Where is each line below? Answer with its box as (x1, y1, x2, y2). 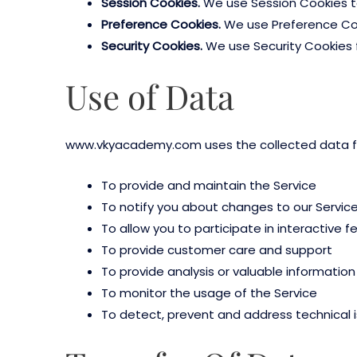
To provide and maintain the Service (101, 176, 316, 194)
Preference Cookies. (101, 16, 221, 33)
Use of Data (65, 73, 234, 119)
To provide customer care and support (101, 241, 332, 258)
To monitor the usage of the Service (101, 284, 317, 301)
